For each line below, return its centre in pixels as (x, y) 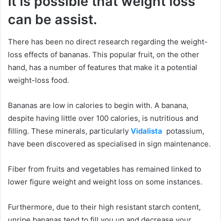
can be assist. (53, 19)
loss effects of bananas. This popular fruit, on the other (104, 54)
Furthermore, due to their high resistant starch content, (104, 207)
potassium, (184, 131)
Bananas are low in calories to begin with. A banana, (98, 105)
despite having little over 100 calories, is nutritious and (103, 118)
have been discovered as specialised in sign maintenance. (109, 144)
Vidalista (147, 131)
